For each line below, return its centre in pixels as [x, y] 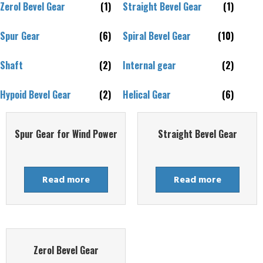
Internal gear [149, 65]
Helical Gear [147, 94]
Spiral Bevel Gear [157, 36]
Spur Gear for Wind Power [66, 134]
